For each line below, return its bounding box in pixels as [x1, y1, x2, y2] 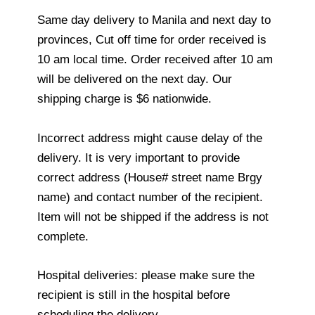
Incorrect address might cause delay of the [37, 131, 262, 145]
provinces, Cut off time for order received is [37, 33, 266, 47]
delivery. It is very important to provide [37, 150, 240, 165]
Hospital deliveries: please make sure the [37, 268, 255, 282]
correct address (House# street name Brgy [37, 170, 262, 184]
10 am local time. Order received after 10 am [37, 53, 273, 67]
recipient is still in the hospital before [37, 288, 230, 302]
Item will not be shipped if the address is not [37, 210, 269, 224]
